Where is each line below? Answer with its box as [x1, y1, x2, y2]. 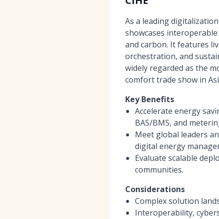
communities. [135, 164, 183, 175]
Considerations [125, 183, 185, 195]
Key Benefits [125, 93, 174, 105]
